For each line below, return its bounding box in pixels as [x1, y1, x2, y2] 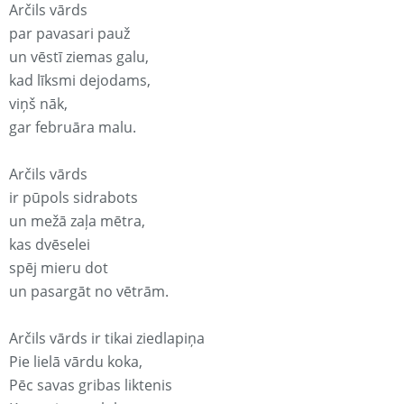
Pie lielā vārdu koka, [9, 352, 142, 372]
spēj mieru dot [9, 258, 108, 279]
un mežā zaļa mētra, [9, 211, 145, 232]
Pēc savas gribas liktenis [9, 375, 172, 396]
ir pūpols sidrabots [9, 188, 138, 208]
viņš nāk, [9, 94, 68, 115]
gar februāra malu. [9, 117, 136, 138]
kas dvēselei [9, 234, 90, 255]
